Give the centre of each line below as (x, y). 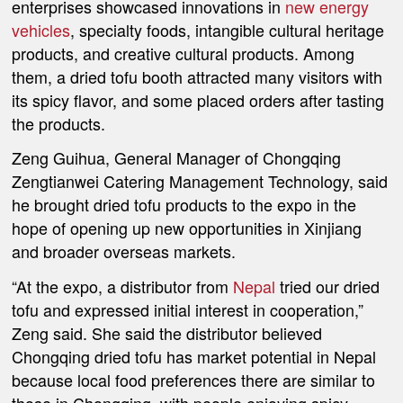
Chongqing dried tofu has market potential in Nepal (194, 357)
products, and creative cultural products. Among (184, 53)
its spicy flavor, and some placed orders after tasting (198, 99)
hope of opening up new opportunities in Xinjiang (187, 228)
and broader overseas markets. (124, 251)
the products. (59, 123)
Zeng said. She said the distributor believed (167, 333)
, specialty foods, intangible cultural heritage (228, 29)
